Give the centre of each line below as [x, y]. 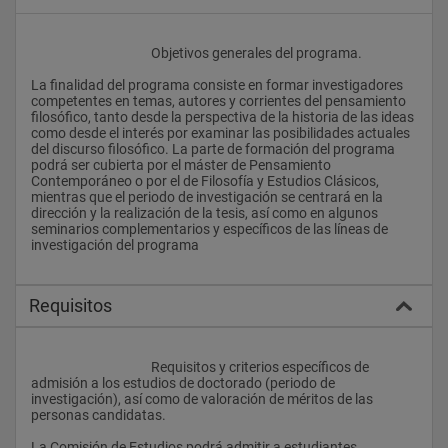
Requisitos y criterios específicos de [91, 366]
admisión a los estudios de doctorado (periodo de [183, 382]
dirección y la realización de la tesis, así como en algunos [204, 212]
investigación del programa [116, 244]
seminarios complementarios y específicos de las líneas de [209, 228]
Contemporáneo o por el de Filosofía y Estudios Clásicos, [205, 180]
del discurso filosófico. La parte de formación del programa [213, 148]
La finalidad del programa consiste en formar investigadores [217, 84]
